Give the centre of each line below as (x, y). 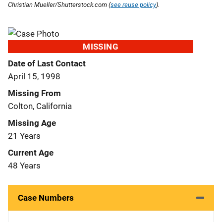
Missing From (34, 93)
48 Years (24, 165)
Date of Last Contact (47, 63)
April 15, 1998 (34, 76)
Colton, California (40, 106)
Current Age (31, 152)
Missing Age (32, 123)
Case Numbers (46, 197)
